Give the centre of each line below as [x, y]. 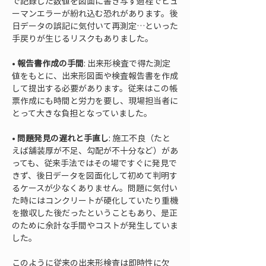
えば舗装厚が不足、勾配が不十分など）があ [95, 150]
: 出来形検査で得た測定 [127, 63]
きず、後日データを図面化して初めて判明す [95, 175]
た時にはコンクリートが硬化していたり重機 [95, 200]
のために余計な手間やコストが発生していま [95, 225]
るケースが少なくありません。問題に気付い [95, 188]
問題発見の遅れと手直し [63, 138]
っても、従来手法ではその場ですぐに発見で [94, 163]
